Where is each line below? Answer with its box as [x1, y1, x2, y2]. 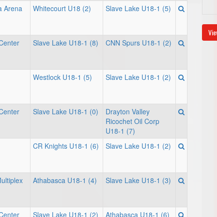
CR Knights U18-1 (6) [33, 141, 99, 151]
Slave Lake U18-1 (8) [33, 38, 98, 47]
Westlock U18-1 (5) [33, 72, 92, 82]
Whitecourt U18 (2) [33, 3, 91, 13]
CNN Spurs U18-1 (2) [106, 38, 171, 47]
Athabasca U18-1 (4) [33, 175, 97, 185]
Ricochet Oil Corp [106, 116, 159, 126]
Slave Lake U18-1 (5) [106, 3, 171, 13]
